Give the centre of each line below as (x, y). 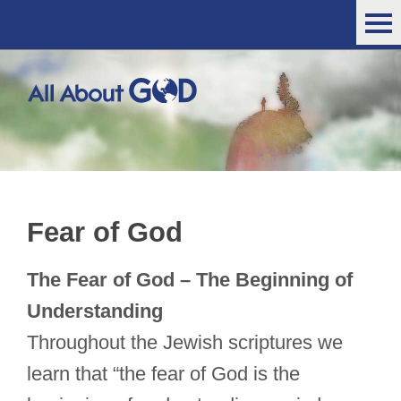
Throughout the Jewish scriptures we (185, 343)
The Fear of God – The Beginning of (190, 280)
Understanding (95, 311)
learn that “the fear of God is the (163, 374)
